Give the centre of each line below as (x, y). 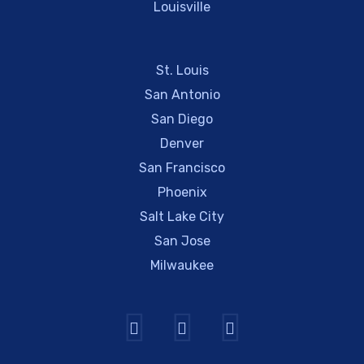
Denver (182, 143)
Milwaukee (182, 265)
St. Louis (182, 70)
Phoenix (182, 192)
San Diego (182, 119)
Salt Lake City (182, 216)
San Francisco (182, 167)
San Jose (182, 240)
